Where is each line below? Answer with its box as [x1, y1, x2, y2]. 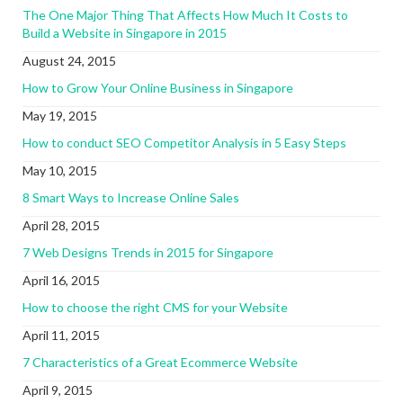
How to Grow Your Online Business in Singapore [22, 80, 293, 95]
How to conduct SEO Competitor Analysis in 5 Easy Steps [22, 135, 346, 150]
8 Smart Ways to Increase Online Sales [22, 190, 239, 205]
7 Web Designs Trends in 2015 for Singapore [22, 245, 273, 260]
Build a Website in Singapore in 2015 [22, 25, 227, 40]
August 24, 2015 [22, 53, 116, 68]
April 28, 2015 [22, 218, 100, 233]
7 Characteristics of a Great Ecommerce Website [22, 354, 298, 370]
